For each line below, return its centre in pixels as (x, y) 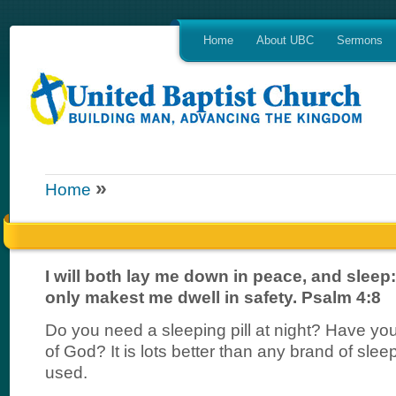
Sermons (360, 40)
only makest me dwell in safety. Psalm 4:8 (213, 297)
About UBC (285, 40)
